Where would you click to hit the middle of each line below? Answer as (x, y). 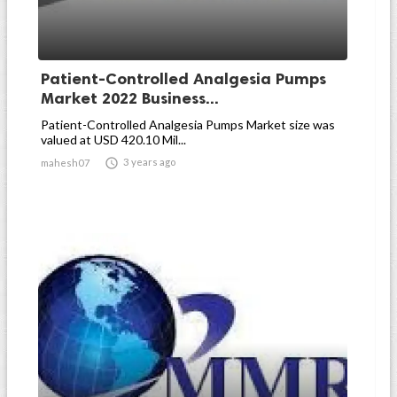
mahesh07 (66, 163)
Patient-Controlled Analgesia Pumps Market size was (188, 125)
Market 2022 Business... (130, 98)
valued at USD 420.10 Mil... (113, 140)
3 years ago (149, 162)
